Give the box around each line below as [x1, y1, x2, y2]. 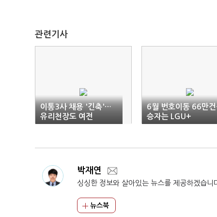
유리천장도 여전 [40, 113, 93, 120]
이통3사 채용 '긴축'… [40, 103, 111, 110]
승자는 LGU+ [147, 113, 191, 120]
